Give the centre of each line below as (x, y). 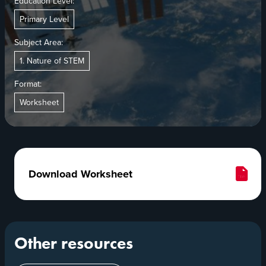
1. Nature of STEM (52, 61)
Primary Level (44, 19)
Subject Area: (39, 42)
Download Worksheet (80, 174)
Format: (28, 84)
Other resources (74, 243)
